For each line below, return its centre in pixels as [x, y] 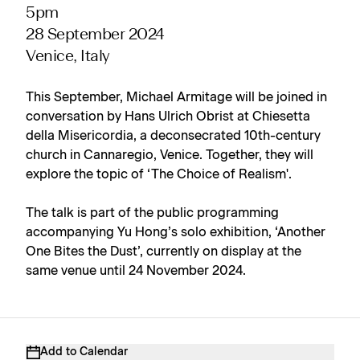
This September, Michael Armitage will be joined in [176, 97]
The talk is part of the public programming [152, 213]
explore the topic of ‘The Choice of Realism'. [159, 174]
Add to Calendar [84, 352]
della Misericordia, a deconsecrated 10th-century [173, 136]
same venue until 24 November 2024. [136, 271]
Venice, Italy [67, 57]
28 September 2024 [95, 35]
